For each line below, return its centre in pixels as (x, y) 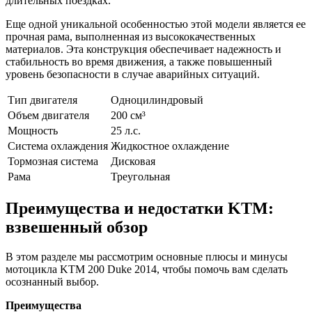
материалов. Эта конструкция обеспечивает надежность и (143, 49)
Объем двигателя (48, 115)
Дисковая (133, 161)
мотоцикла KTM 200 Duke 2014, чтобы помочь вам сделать (147, 269)
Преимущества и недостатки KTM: (140, 208)
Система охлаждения (58, 146)
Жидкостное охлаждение (170, 146)
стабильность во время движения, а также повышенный (139, 61)
